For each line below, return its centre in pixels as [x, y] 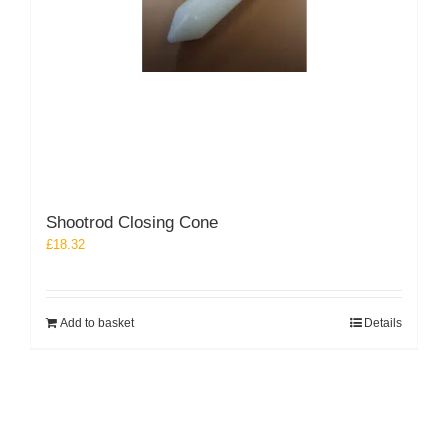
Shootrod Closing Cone [132, 223]
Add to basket [97, 323]
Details [383, 323]
